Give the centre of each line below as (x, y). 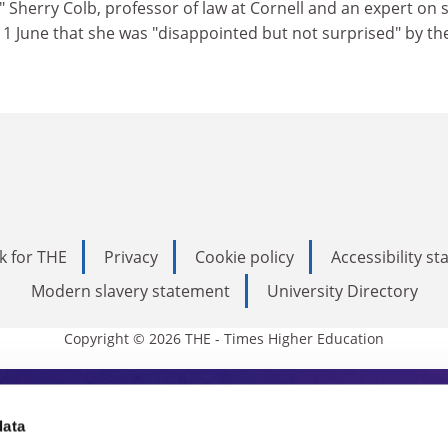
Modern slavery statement (130, 291)
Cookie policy (244, 257)
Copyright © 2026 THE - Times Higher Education (224, 338)
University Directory (342, 291)
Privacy (131, 257)
